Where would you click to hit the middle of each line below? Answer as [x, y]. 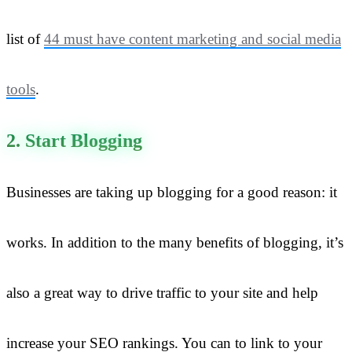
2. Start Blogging [74, 140]
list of [25, 38]
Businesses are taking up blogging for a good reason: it [172, 192]
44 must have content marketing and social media [192, 38]
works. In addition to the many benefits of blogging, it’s [175, 242]
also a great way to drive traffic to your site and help [162, 292]
